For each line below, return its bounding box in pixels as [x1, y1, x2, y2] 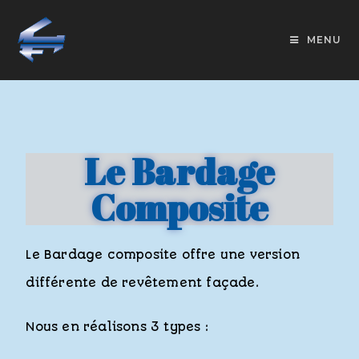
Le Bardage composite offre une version [26, 248, 301, 262]
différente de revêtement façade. [26, 276, 259, 290]
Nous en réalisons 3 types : [26, 320, 208, 334]
